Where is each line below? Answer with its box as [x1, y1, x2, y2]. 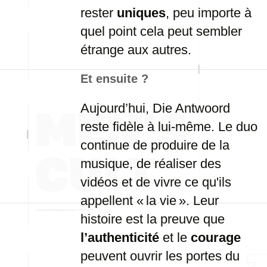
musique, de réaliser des [80, 156, 221, 171]
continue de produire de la [80, 138, 229, 153]
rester [80, 5, 117, 20]
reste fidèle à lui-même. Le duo [80, 119, 257, 134]
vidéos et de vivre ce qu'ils [80, 175, 231, 190]
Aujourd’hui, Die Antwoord [80, 101, 230, 116]
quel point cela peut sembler [80, 24, 242, 39]
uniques [117, 5, 166, 20]
